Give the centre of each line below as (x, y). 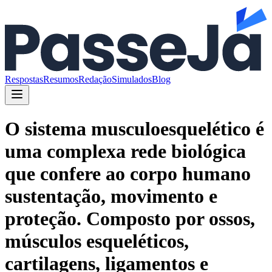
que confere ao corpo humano (128, 174)
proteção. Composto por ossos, (130, 219)
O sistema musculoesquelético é (134, 129)
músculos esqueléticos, (97, 241)
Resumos (61, 79)
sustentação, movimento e (111, 196)
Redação (95, 79)
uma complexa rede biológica (125, 151)
